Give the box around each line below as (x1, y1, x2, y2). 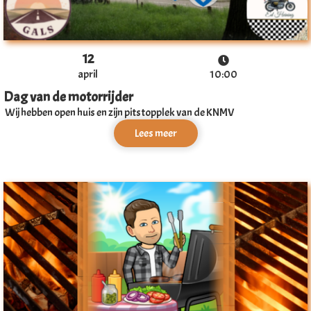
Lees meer (134, 126, 177, 141)
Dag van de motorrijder (3, 88, 133, 106)
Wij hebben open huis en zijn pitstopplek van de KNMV (3, 106, 236, 120)
